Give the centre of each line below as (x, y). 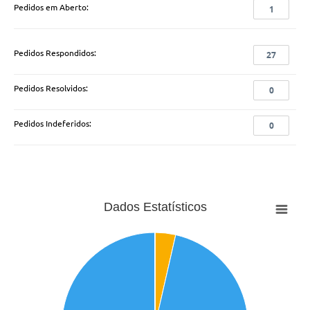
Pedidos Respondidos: (55, 53)
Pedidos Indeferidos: (53, 124)
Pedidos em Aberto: (51, 8)
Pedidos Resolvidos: (51, 89)
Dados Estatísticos (155, 207)
